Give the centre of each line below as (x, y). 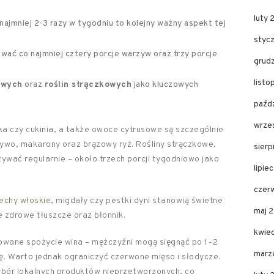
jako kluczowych (165, 85)
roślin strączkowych (88, 85)
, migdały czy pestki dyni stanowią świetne (137, 201)
